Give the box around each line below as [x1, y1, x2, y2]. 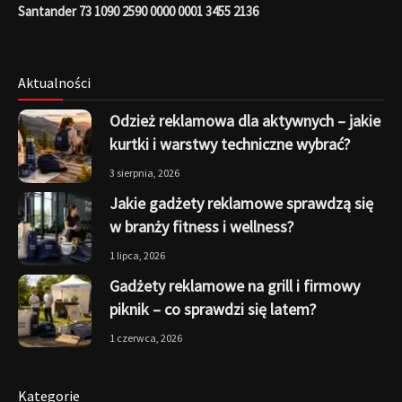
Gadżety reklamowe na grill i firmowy [109, 275, 360, 296]
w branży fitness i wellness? [109, 215, 293, 237]
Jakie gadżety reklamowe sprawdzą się [109, 192, 373, 214]
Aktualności [18, 74, 91, 92]
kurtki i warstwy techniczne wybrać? [109, 134, 350, 155]
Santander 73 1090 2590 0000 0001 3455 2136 [18, 2, 258, 20]
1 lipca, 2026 [109, 248, 165, 262]
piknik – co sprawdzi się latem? [109, 298, 316, 319]
